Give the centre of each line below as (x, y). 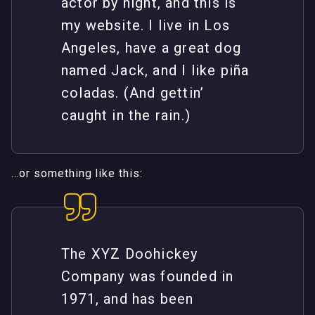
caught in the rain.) (126, 116)
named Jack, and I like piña (155, 71)
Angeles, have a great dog (151, 48)
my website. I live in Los (146, 26)
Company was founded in (148, 277)
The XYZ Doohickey (130, 254)
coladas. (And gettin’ (133, 93)
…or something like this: (77, 174)
